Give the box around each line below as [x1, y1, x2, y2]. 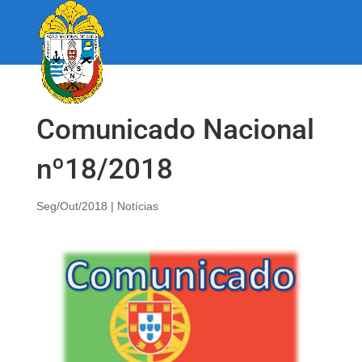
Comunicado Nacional [36, 113, 314, 146]
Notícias [116, 200, 158, 213]
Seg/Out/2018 [36, 200, 107, 213]
